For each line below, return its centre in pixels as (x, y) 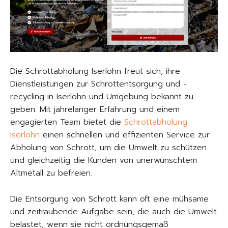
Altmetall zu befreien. (51, 173)
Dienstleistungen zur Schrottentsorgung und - (98, 84)
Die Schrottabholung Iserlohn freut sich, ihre (95, 71)
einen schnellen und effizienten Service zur (125, 135)
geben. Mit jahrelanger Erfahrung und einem (95, 109)
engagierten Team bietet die (67, 122)
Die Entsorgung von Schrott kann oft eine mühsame (109, 199)
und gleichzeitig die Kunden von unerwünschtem (104, 160)
